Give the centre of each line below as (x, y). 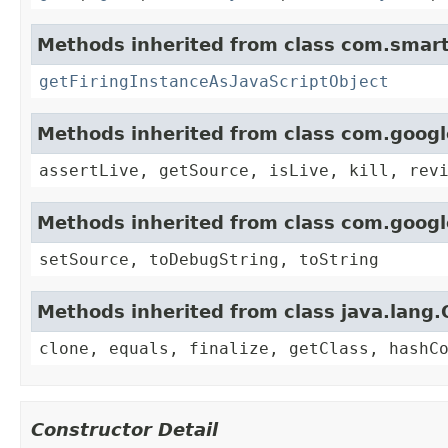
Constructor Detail (124, 430)
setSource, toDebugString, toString (209, 260)
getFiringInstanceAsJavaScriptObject (214, 82)
